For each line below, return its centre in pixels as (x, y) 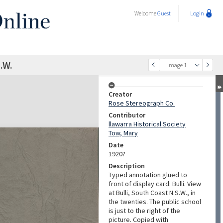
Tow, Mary (123, 133)
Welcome (146, 13)
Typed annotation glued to (148, 175)
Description (127, 166)
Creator (120, 94)
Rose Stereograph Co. (142, 103)
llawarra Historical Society (147, 124)
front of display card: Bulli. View (155, 184)
